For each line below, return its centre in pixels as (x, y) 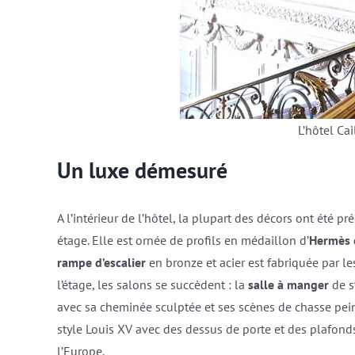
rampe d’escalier (103, 263)
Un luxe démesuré (142, 170)
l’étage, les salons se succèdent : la (152, 285)
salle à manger (288, 285)
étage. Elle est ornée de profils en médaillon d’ (183, 240)
